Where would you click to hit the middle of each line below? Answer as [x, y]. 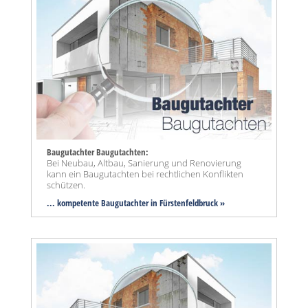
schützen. [66, 185]
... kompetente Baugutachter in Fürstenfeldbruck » [136, 203]
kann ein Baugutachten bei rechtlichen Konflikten [145, 174]
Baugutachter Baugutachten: [98, 152]
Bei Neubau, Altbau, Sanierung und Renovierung [144, 163]
